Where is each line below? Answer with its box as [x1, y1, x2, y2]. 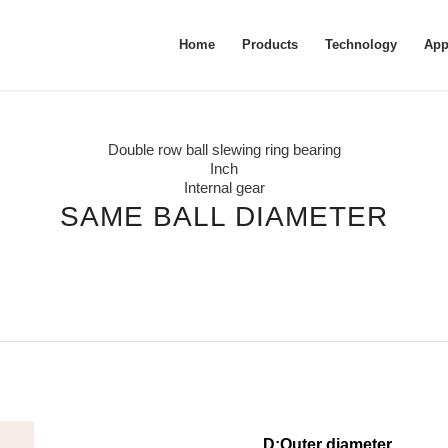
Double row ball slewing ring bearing [107, 141, 341, 158]
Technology [325, 37, 398, 52]
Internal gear [183, 179, 265, 196]
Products [242, 37, 299, 52]
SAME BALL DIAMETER [60, 200, 388, 232]
